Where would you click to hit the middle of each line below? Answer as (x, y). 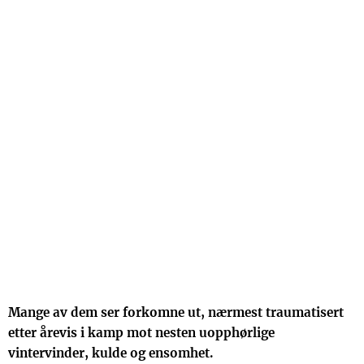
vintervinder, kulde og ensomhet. (110, 353)
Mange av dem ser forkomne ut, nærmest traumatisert (176, 312)
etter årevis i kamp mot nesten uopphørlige (141, 333)
